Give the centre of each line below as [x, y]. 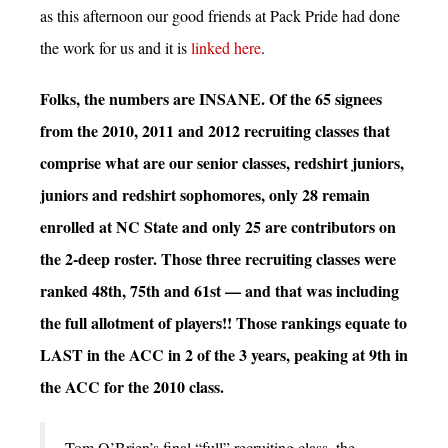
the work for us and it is [115, 47]
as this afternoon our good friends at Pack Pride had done [220, 15]
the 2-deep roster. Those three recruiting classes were [218, 258]
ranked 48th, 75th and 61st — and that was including [219, 290]
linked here [226, 47]
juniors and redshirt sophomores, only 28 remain [205, 194]
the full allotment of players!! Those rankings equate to [223, 322]
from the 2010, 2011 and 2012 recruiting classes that [215, 130]
